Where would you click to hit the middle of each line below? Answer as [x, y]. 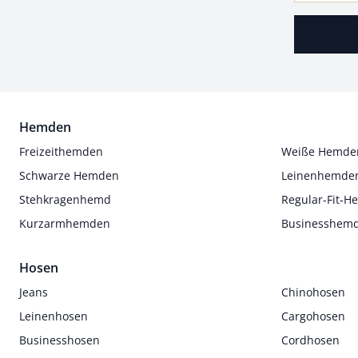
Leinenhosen [54, 316]
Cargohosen [313, 316]
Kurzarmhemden [65, 223]
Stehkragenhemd [65, 199]
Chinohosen [313, 292]
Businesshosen [60, 340]
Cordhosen [310, 340]
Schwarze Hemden [69, 175]
